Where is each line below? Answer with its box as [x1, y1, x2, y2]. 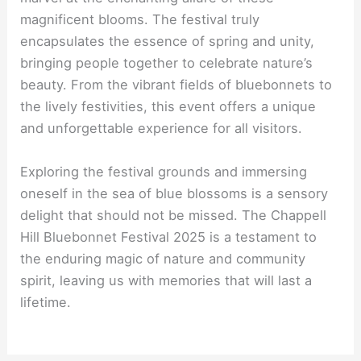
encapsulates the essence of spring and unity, [20, 33, 315, 50]
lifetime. [20, 293, 72, 310]
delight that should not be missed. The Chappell [20, 206, 327, 223]
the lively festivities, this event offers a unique [20, 98, 317, 115]
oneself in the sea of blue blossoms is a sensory [20, 185, 329, 201]
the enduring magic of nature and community [20, 250, 306, 267]
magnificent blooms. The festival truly [20, 11, 260, 28]
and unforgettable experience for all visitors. [20, 120, 303, 137]
